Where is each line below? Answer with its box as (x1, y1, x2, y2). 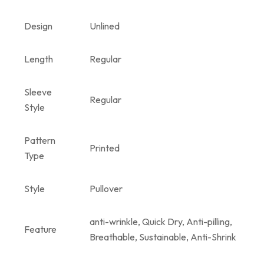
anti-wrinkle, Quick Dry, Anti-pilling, (90, 215, 232, 227)
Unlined (90, 19, 120, 32)
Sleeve (24, 85, 52, 98)
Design (24, 19, 52, 32)
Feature (24, 223, 57, 235)
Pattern (24, 134, 55, 146)
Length (24, 52, 53, 65)
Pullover (90, 182, 123, 194)
